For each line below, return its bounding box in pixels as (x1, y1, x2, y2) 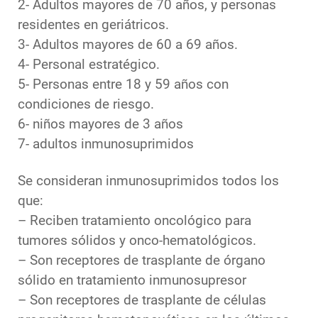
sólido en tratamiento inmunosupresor (18, 273, 246, 289)
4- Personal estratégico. (18, 57, 160, 73)
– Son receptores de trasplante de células (18, 292, 266, 309)
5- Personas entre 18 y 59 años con (18, 77, 229, 93)
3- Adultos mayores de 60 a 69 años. (18, 37, 238, 53)
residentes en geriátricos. (18, 17, 169, 33)
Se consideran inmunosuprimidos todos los (18, 173, 279, 190)
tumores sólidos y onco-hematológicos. (18, 233, 256, 249)
